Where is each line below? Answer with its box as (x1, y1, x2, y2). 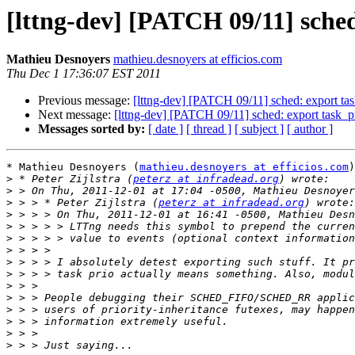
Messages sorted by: (38, 122, 145, 136)
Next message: (38, 108, 114, 122)
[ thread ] (186, 122, 231, 136)
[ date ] (148, 122, 183, 136)
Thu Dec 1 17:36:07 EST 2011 (6, 67, 161, 81)
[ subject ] (235, 122, 284, 136)
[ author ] (287, 122, 333, 136)
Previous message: (38, 94, 133, 108)
